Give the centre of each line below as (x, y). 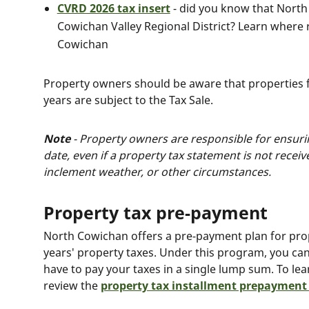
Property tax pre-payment (155, 212)
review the (72, 286)
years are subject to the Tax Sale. (128, 100)
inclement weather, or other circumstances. (157, 172)
